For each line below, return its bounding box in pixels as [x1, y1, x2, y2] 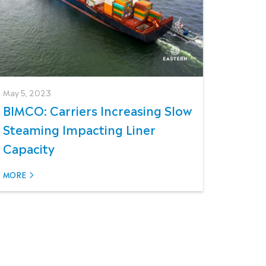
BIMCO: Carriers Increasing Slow [3, 101, 192, 119]
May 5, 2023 [3, 87, 52, 99]
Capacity [3, 139, 55, 157]
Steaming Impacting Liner [3, 120, 156, 138]
